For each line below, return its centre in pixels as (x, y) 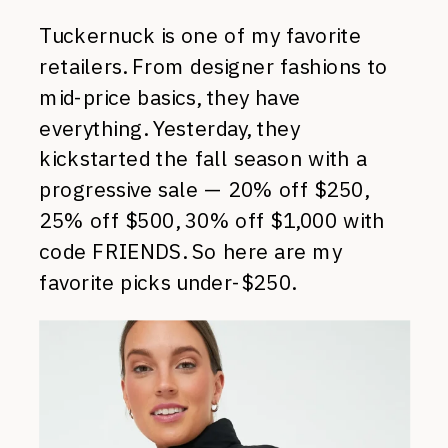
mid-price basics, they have (170, 97)
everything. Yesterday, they (169, 128)
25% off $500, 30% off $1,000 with (212, 220)
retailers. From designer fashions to (213, 66)
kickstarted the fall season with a (203, 159)
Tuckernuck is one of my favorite (200, 35)
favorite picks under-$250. (167, 282)
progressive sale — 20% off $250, (204, 189)
